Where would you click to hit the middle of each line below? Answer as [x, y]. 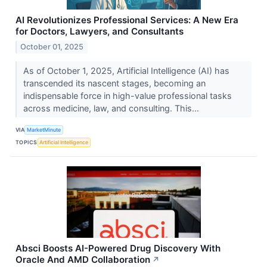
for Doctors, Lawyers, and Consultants [100, 32]
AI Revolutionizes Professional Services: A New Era [127, 20]
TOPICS [27, 142]
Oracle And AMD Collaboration [83, 260]
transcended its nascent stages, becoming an [114, 83]
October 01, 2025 [52, 47]
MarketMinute [44, 129]
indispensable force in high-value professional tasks [127, 96]
